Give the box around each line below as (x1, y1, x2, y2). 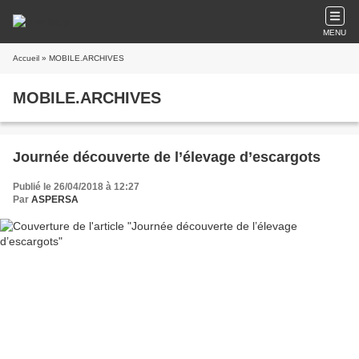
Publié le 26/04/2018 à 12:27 (13, 181, 139, 192)
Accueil (13, 54, 39, 63)
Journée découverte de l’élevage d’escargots (13, 149, 321, 165)
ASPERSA (31, 194, 79, 205)
